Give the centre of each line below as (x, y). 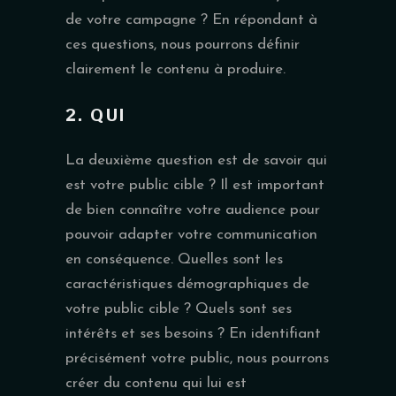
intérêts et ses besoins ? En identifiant (193, 333)
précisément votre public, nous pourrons (197, 358)
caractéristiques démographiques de (187, 284)
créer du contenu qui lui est (156, 383)
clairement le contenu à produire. (175, 69)
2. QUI (96, 115)
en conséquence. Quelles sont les (174, 259)
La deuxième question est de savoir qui (196, 160)
